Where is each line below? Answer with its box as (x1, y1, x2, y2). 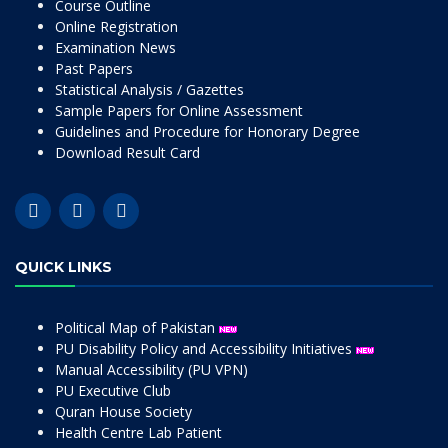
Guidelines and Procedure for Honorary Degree (55, 122, 360, 141)
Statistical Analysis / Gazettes (55, 80, 244, 99)
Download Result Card (55, 143, 200, 162)
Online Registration (55, 17, 178, 36)
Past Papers (55, 59, 133, 78)
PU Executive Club (55, 381, 171, 400)
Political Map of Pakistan (55, 318, 219, 337)
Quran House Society (55, 402, 192, 421)
